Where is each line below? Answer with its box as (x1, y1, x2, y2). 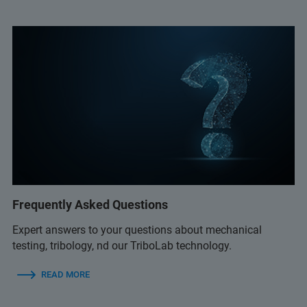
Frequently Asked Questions (12, 197, 168, 212)
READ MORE (41, 269, 90, 280)
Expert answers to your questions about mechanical (12, 223, 262, 236)
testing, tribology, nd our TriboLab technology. (12, 238, 232, 252)
